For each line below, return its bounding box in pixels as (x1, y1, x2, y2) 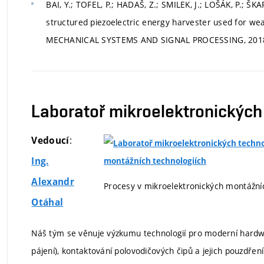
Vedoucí (31, 134, 70, 147)
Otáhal (31, 196, 64, 209)
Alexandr (31, 176, 74, 189)
